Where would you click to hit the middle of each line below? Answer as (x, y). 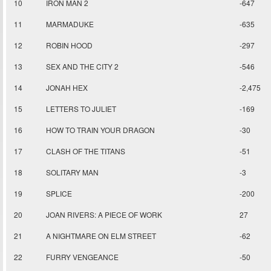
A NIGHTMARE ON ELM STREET (101, 236)
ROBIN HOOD (69, 45)
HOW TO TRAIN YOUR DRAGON (100, 130)
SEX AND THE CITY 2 (82, 67)
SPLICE (59, 194)
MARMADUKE (70, 24)
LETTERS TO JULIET (81, 109)
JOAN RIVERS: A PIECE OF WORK (104, 215)
